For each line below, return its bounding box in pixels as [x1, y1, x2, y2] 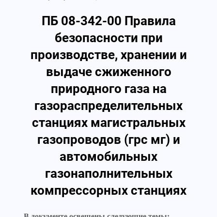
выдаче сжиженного [46, 64, 171, 79]
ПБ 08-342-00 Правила [41, 14, 176, 28]
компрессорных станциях [31, 183, 186, 198]
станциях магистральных [31, 115, 186, 130]
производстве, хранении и [30, 47, 187, 62]
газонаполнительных [45, 166, 172, 181]
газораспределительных [34, 98, 183, 113]
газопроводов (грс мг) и [37, 132, 180, 147]
